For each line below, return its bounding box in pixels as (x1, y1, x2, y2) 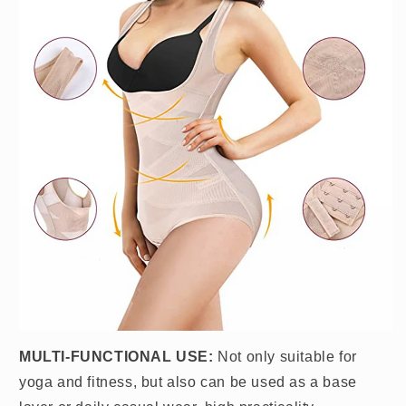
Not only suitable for (213, 348, 357, 364)
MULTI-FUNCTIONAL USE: (19, 348, 214, 364)
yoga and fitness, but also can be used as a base (19, 373, 357, 390)
